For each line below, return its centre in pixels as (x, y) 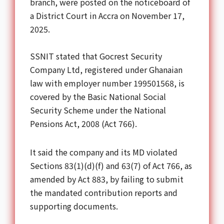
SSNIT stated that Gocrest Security (96, 56)
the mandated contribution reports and (104, 193)
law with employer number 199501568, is (107, 83)
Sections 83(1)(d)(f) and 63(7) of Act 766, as (111, 166)
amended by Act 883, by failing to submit (107, 179)
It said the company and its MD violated (104, 152)
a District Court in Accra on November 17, (107, 16)
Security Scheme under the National (98, 110)
